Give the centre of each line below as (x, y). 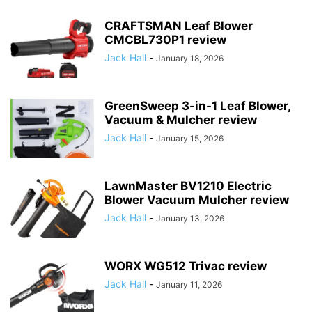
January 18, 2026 (190, 58)
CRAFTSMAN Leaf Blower (179, 25)
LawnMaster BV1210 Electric (188, 186)
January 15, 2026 (190, 138)
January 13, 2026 (190, 218)
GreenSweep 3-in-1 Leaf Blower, (197, 106)
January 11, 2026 (189, 284)
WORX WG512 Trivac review (186, 266)
